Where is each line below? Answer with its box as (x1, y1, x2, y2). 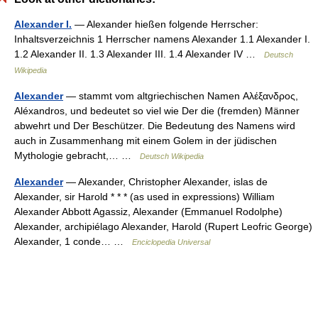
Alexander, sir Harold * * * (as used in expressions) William (14, 191, 275, 202)
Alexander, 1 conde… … (14, 236, 132, 247)
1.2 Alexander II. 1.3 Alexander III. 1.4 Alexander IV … (14, 48, 264, 60)
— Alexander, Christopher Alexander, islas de (63, 176, 268, 187)
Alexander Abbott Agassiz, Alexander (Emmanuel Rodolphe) (14, 206, 283, 217)
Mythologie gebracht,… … (14, 150, 140, 161)
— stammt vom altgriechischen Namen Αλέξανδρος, (63, 90, 298, 102)
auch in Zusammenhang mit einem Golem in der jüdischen (14, 135, 277, 146)
